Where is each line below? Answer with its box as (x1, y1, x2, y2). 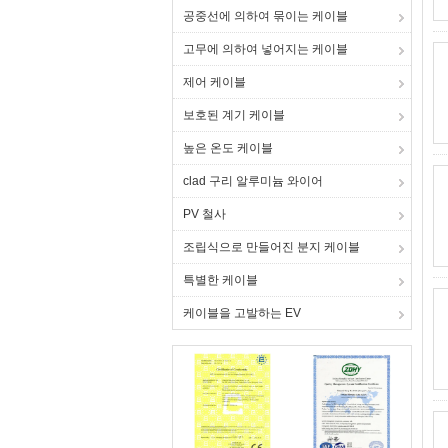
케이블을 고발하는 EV (183, 306, 301, 320)
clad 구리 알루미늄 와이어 (183, 174, 323, 188)
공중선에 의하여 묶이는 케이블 (183, 9, 348, 23)
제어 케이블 (183, 75, 246, 89)
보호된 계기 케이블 (183, 108, 285, 122)
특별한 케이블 (183, 273, 258, 287)
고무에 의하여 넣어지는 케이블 (183, 42, 348, 56)
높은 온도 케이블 (183, 141, 273, 155)
